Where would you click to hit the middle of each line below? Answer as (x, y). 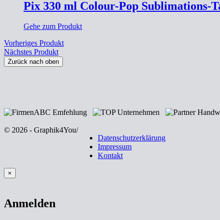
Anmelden (30, 204)
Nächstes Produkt (31, 52)
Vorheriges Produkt (34, 43)
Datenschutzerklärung (132, 138)
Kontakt (110, 156)
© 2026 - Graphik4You (40, 130)
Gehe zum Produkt (53, 27)
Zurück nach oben (33, 62)
